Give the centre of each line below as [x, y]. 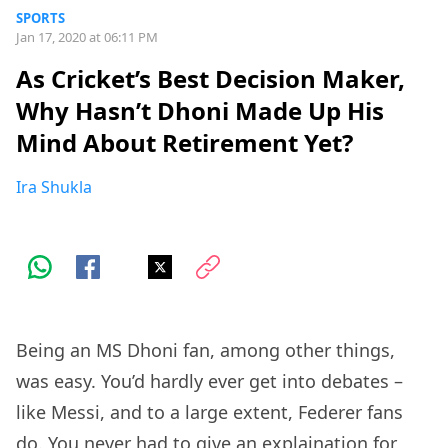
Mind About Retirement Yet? [184, 143]
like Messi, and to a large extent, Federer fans [209, 412]
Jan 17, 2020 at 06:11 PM [87, 37]
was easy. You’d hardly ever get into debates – [209, 381]
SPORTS [40, 18]
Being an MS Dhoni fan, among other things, [205, 350]
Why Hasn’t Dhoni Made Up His [200, 111]
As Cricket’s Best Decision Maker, [210, 79]
